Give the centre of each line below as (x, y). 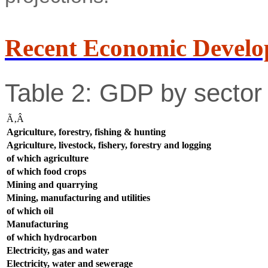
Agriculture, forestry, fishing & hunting (86, 132)
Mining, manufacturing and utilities (78, 197)
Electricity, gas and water (58, 250)
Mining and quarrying (52, 184)
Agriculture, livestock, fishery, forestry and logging (109, 145)
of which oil (30, 211)
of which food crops (46, 171)
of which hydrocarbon (52, 237)
